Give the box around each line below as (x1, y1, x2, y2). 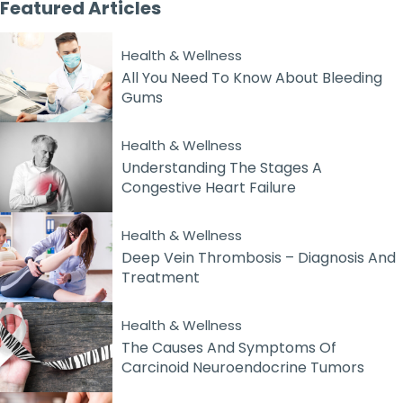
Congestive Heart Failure (121, 177, 296, 199)
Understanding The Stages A (121, 157, 322, 179)
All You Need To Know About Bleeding (121, 67, 382, 89)
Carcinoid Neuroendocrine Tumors (121, 357, 364, 379)
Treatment (121, 267, 200, 289)
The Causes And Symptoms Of (121, 337, 336, 359)
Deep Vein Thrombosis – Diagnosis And (121, 247, 396, 269)
